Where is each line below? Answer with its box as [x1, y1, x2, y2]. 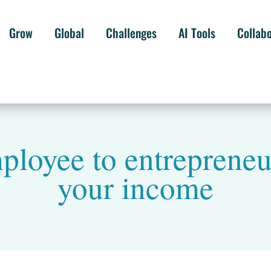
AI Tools [178, 24, 215, 42]
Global [54, 24, 84, 42]
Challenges [105, 24, 157, 42]
